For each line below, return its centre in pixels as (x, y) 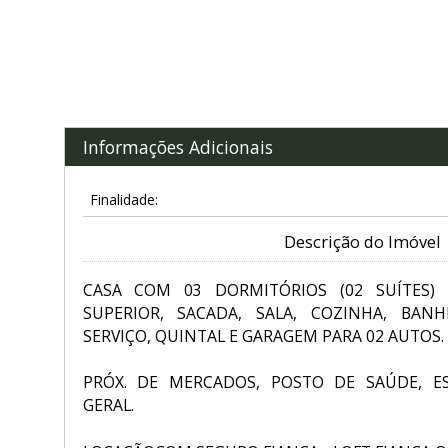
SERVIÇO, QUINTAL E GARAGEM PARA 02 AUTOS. (263, 335)
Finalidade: (123, 200)
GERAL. (108, 405)
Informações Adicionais (177, 146)
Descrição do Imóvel (361, 242)
